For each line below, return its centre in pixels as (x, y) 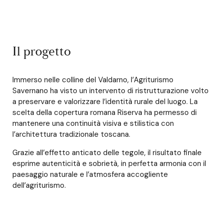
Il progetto (42, 52)
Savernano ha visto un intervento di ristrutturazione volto (111, 91)
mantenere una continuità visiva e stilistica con (93, 123)
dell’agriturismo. (39, 185)
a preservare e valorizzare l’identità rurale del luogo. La (105, 102)
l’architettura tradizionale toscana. (71, 134)
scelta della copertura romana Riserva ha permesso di (105, 112)
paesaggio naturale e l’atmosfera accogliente (90, 174)
